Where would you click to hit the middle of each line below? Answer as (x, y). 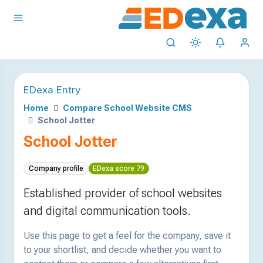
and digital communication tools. (107, 211)
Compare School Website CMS (127, 108)
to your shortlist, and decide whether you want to (122, 250)
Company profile (56, 169)
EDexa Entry (52, 90)
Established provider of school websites (123, 193)
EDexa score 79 (119, 169)
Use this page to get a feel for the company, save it (127, 236)
